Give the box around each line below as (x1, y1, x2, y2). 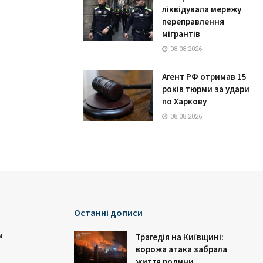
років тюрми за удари (162, 83, 249, 95)
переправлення (162, 16, 224, 27)
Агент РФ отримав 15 (162, 71, 247, 82)
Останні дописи (74, 207, 143, 218)
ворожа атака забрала (136, 244, 227, 255)
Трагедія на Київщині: (136, 231, 224, 242)
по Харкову (162, 96, 207, 107)
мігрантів (162, 28, 200, 39)
